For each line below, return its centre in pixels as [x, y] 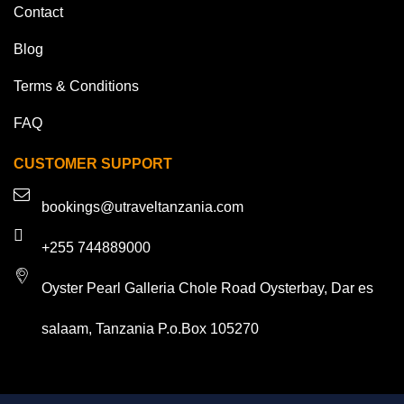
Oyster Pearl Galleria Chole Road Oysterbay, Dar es [207, 288]
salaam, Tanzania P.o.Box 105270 [150, 328]
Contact [38, 12]
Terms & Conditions [76, 86]
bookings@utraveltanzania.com [142, 207]
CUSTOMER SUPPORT [93, 163]
